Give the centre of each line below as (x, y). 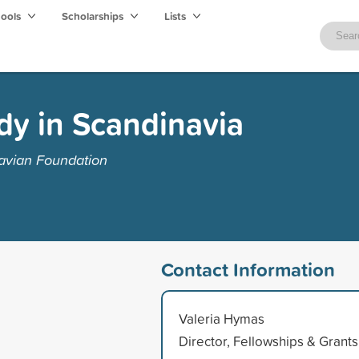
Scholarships (94, 16)
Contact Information (248, 269)
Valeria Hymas (221, 318)
